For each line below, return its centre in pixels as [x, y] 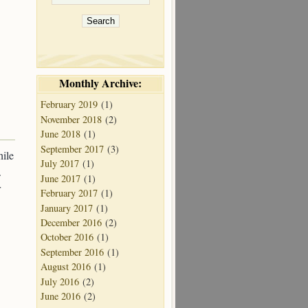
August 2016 [66, 267]
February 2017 [69, 193]
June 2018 [60, 134]
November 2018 [71, 119]
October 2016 [67, 237]
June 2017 [60, 178]
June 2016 [60, 296]
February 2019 [69, 104]
